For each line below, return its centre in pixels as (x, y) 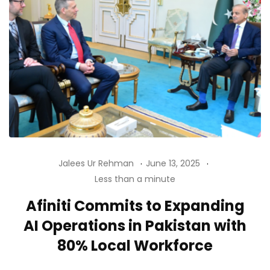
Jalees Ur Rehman (96, 163)
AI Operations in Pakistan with (135, 225)
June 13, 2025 (173, 163)
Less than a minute (135, 179)
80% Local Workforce (135, 245)
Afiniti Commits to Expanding (135, 206)
